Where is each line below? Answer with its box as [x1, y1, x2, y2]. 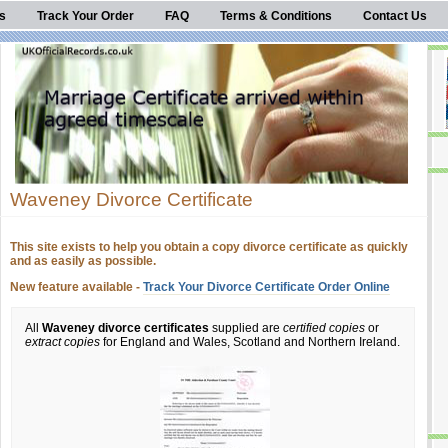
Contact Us [363, 9, 427, 23]
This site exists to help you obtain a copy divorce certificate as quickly [10, 240, 408, 254]
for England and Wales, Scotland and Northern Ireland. [100, 335, 400, 349]
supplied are [209, 321, 283, 335]
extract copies [25, 335, 100, 349]
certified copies [283, 321, 365, 335]
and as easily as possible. [10, 254, 156, 268]
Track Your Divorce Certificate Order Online [143, 280, 390, 294]
